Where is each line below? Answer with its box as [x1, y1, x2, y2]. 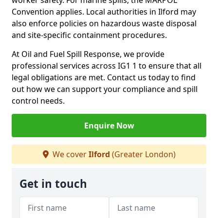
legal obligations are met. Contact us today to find [12, 72, 196, 83]
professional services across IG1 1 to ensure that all [12, 60, 201, 71]
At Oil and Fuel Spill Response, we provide [12, 49, 164, 59]
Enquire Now [84, 120, 134, 131]
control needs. [12, 95, 65, 106]
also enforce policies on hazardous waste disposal [12, 18, 197, 29]
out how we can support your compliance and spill [12, 84, 198, 94]
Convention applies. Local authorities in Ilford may [12, 6, 196, 17]
